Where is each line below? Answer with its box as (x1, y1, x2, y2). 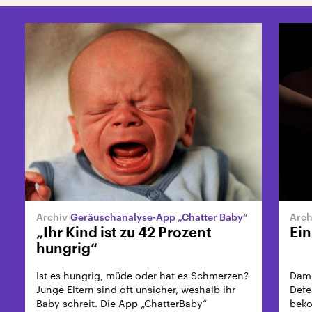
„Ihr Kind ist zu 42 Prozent (36, 226, 212, 240)
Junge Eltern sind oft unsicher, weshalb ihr (36, 283, 235, 295)
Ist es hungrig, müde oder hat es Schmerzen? (36, 270, 249, 281)
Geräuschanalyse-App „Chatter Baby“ (70, 211, 248, 223)
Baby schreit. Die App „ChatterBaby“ (36, 297, 207, 309)
